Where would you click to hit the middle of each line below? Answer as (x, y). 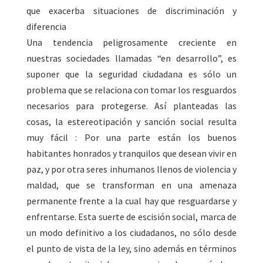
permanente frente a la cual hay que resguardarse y (131, 201)
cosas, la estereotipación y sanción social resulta (131, 122)
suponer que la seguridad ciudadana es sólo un (131, 74)
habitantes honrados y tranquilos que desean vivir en (131, 154)
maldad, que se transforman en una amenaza (131, 185)
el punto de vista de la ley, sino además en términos (131, 249)
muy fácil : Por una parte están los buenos (131, 138)
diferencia (46, 27)
